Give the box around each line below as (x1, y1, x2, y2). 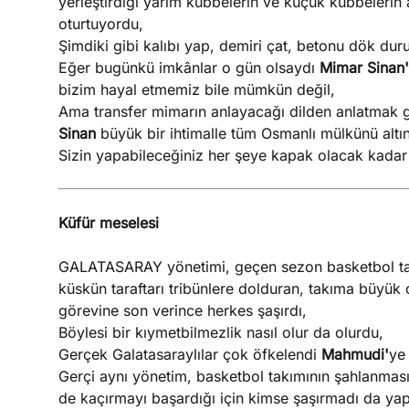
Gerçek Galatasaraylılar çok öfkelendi (58, 345, 321, 363)
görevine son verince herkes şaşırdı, (58, 301, 307, 320)
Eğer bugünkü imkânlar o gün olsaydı (58, 58, 320, 77)
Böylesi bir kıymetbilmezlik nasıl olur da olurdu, (58, 323, 383, 341)
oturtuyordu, (58, 15, 143, 33)
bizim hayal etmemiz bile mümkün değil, (58, 80, 335, 99)
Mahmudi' (320, 345, 389, 363)
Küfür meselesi (58, 214, 159, 232)
